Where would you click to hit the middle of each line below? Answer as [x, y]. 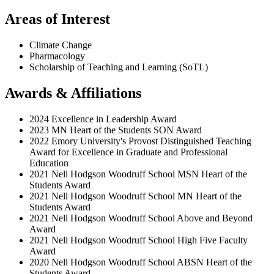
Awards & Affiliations [73, 93]
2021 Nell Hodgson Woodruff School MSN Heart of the [138, 174]
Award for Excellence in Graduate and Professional [128, 152]
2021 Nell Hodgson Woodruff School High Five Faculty [139, 240]
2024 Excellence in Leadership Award [103, 119]
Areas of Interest [57, 19]
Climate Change [61, 45]
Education [142, 163]
